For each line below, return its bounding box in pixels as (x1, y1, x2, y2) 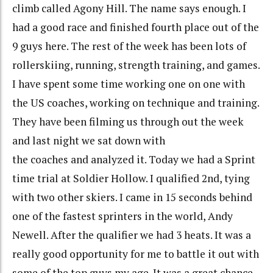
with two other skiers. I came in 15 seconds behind (12, 190, 252, 205)
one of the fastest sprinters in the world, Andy (12, 209, 233, 224)
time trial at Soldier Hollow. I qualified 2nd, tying (12, 171, 250, 186)
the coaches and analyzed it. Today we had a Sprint (12, 152, 255, 167)
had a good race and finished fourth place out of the (12, 20, 259, 35)
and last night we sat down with (12, 133, 165, 148)
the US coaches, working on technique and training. (12, 96, 259, 110)
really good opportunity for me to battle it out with (12, 247, 259, 261)
